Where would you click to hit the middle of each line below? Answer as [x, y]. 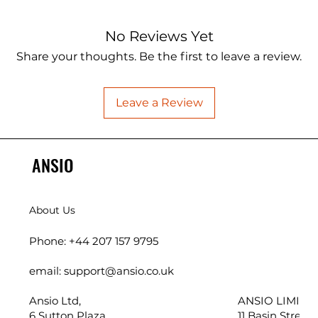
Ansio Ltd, [55, 301]
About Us [52, 210]
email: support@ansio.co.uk [101, 271]
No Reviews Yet [159, 37]
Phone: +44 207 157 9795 [95, 241]
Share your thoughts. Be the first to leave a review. [159, 57]
